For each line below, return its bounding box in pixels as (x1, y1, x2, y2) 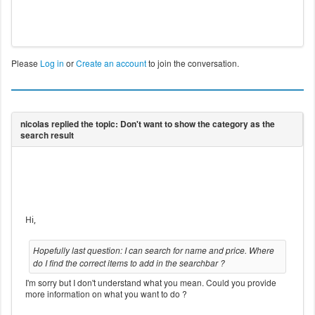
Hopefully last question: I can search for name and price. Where (32, 244, 274, 257)
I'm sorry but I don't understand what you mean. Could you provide (25, 276, 276, 289)
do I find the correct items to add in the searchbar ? (32, 257, 225, 269)
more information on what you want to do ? (25, 288, 187, 300)
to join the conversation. (146, 57, 239, 70)
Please (11, 57, 40, 70)
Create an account (75, 57, 146, 70)
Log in (39, 57, 64, 70)
